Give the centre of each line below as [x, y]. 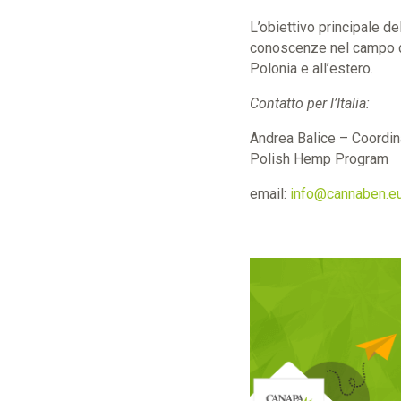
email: [269, 193]
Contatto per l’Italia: [309, 103]
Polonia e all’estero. [311, 68]
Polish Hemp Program [319, 158]
